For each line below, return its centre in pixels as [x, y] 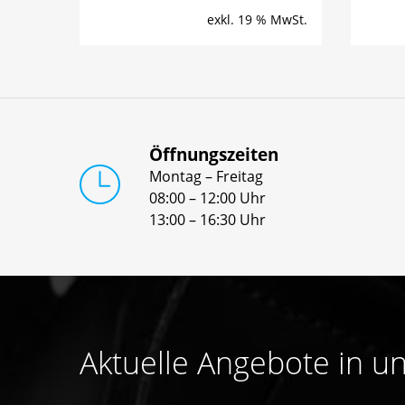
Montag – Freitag [206, 177]
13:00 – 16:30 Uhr [207, 220]
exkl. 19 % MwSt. [257, 20]
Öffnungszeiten [213, 155]
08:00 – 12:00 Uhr [207, 198]
